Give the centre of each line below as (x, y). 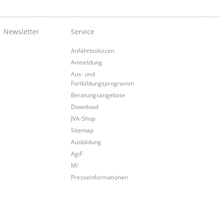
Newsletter (21, 32)
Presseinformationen (99, 177)
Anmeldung (86, 62)
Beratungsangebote (98, 95)
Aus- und (83, 74)
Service (82, 32)
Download (84, 107)
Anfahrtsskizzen (92, 51)
